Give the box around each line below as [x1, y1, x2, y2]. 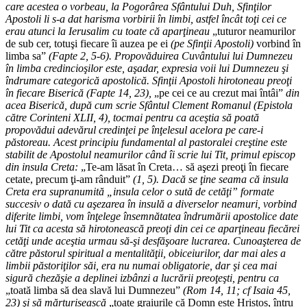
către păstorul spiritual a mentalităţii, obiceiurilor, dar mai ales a [5, 247, 286, 260]
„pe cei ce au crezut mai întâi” [154, 87, 286, 99]
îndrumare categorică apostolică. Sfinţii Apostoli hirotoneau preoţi [5, 75, 292, 87]
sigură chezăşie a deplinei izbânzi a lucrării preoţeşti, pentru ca [5, 272, 279, 284]
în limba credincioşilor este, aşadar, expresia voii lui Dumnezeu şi [5, 62, 288, 75]
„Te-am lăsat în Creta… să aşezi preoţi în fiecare [78, 161, 288, 173]
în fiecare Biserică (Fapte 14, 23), [5, 87, 154, 99]
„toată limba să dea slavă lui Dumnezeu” [5, 284, 183, 297]
